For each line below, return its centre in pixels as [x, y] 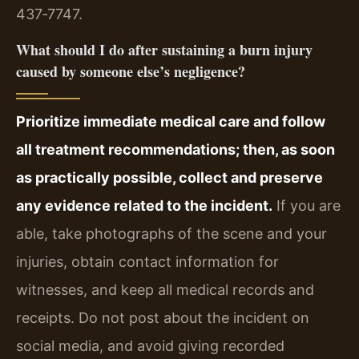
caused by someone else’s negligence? [131, 71]
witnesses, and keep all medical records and [165, 289]
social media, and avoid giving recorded [150, 345]
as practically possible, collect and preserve [169, 177]
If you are [307, 205]
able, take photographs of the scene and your [171, 233]
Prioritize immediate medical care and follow [171, 121]
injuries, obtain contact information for [147, 261]
